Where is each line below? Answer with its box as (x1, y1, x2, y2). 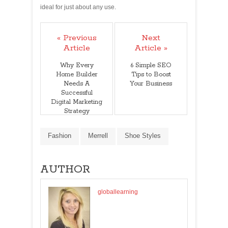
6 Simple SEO (130, 61, 172, 69)
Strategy (64, 107, 90, 115)
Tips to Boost (131, 70, 171, 78)
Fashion (48, 131, 71, 139)
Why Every (60, 61, 94, 69)
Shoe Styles (125, 131, 161, 139)
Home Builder (55, 70, 98, 78)
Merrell (88, 131, 108, 139)
